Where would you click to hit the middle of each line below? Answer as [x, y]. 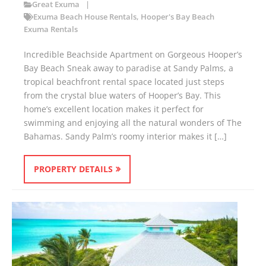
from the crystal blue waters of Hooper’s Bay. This [122, 96]
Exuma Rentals [51, 30]
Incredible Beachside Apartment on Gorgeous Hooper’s [133, 55]
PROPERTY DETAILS [73, 169]
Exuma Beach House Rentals [85, 17]
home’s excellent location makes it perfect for [114, 109]
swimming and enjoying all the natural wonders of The [133, 123]
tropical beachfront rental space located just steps [124, 82]
